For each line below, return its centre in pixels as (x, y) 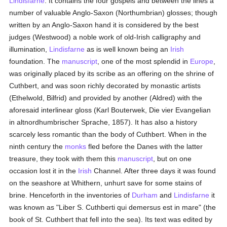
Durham (145, 195)
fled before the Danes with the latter (145, 146)
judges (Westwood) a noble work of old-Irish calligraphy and (105, 37)
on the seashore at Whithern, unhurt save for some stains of (106, 183)
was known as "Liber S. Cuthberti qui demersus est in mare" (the (113, 207)
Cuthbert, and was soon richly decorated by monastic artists (105, 86)
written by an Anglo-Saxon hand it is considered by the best (104, 25)
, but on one (173, 159)
